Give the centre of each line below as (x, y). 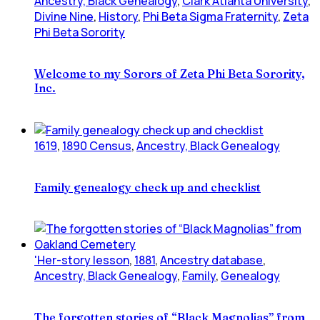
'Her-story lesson (82, 260)
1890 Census (97, 145)
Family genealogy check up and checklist (147, 187)
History (118, 16)
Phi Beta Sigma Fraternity (210, 16)
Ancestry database (211, 260)
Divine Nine (64, 16)
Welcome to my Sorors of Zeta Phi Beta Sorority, (170, 74)
